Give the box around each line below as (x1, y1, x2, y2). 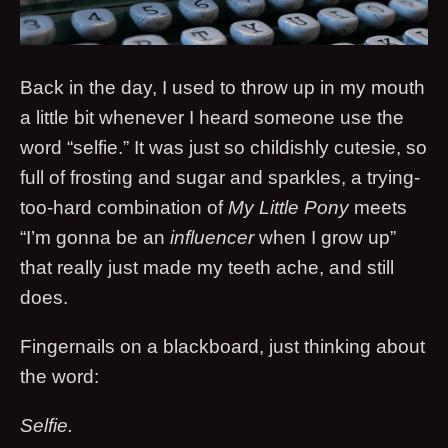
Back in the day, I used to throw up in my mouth (20, 76, 425, 98)
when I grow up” (254, 226, 396, 248)
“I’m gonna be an (20, 226, 170, 248)
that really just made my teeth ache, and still (20, 256, 394, 278)
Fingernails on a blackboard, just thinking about (20, 335, 425, 357)
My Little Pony (228, 196, 349, 218)
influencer (170, 226, 254, 248)
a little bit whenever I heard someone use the (20, 106, 404, 128)
